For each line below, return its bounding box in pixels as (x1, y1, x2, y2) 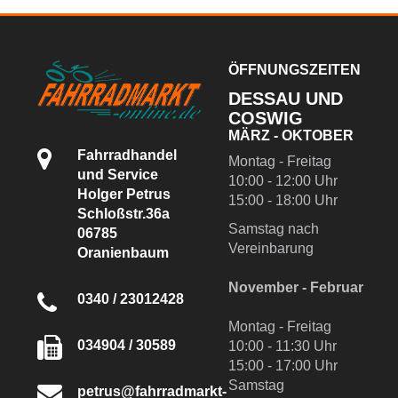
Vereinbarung (227, 240, 314, 256)
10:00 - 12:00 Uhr (227, 172, 338, 188)
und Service (76, 166, 158, 182)
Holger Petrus (76, 186, 171, 202)
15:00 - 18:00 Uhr (227, 192, 338, 208)
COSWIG (227, 107, 303, 128)
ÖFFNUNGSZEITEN (227, 61, 361, 77)
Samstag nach (227, 220, 319, 236)
